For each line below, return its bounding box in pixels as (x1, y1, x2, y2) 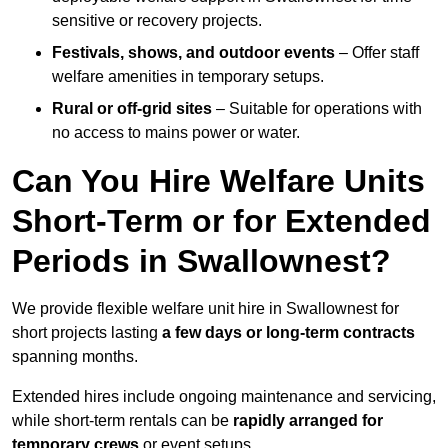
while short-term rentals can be (12, 412, 233, 430)
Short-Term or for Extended (12, 203, 431, 240)
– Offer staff (335, 44, 419, 62)
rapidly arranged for (233, 412, 383, 430)
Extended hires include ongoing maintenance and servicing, (12, 388, 436, 406)
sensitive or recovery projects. (52, 12, 262, 30)
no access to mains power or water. (52, 124, 300, 142)
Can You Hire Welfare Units (12, 163, 425, 200)
